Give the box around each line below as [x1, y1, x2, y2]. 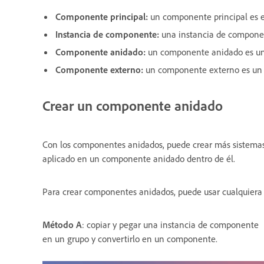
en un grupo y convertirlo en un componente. [42, 232, 217, 245]
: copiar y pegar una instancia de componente [82, 218, 259, 230]
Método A [42, 218, 82, 230]
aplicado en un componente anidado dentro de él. [42, 152, 235, 164]
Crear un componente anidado [42, 96, 223, 114]
